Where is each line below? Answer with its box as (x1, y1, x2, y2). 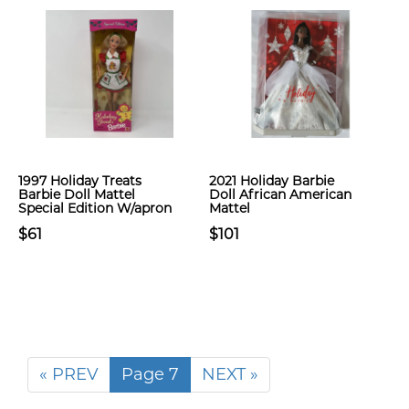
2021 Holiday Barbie (209, 173, 334, 189)
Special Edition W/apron (18, 200, 172, 216)
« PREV (39, 364, 99, 384)
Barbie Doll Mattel (18, 186, 135, 203)
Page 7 (121, 364, 179, 384)
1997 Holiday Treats (18, 173, 142, 189)
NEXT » (202, 364, 258, 384)
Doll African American (209, 186, 351, 203)
